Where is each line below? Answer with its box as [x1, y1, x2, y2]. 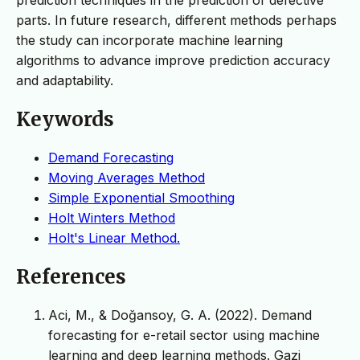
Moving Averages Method [48, 169, 205, 186]
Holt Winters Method [48, 209, 175, 226]
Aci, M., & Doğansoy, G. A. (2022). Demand [48, 306, 312, 323]
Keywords [16, 106, 114, 132]
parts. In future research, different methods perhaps [16, 11, 337, 28]
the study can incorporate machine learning [16, 31, 283, 48]
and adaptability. [16, 72, 113, 88]
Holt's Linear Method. [48, 229, 180, 246]
